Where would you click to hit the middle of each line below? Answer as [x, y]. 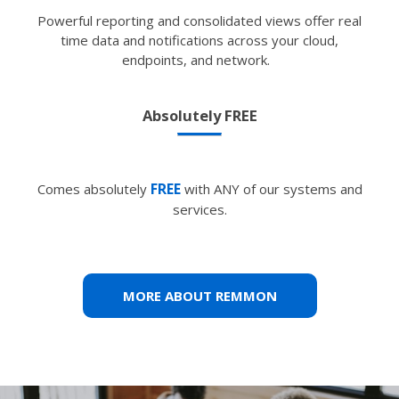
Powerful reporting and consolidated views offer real [199, 20]
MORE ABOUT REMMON [199, 295]
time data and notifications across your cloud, [199, 40]
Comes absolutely [94, 188]
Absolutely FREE [199, 115]
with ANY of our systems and [271, 188]
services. [199, 209]
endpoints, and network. [199, 59]
